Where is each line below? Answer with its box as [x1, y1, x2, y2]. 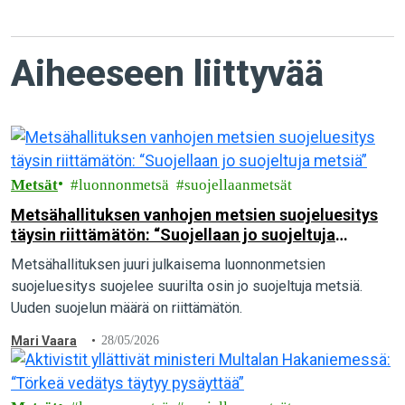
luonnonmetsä [79, 176, 169, 193]
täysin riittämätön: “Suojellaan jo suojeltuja [11, 225, 335, 244]
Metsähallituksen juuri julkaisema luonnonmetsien [11, 256, 325, 273]
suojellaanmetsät [184, 176, 292, 193]
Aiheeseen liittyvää [11, 52, 324, 95]
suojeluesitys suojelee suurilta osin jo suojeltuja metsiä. [11, 278, 363, 295]
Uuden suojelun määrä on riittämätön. [11, 299, 242, 316]
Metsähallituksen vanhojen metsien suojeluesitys [11, 205, 378, 224]
